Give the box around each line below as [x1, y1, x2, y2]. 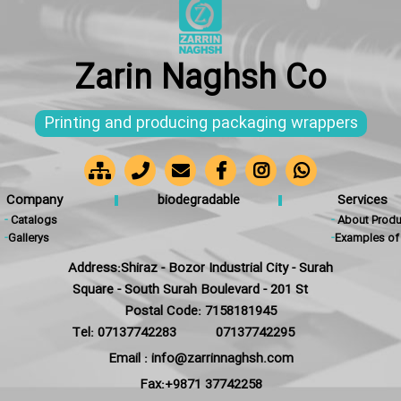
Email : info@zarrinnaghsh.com [107, 348, 294, 370]
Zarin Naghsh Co [74, 54, 327, 106]
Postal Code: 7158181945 [124, 301, 277, 322]
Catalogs [7, 211, 57, 229]
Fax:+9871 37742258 [139, 374, 262, 396]
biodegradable [157, 190, 240, 211]
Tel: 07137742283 [71, 322, 180, 344]
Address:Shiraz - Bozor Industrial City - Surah [68, 258, 333, 279]
